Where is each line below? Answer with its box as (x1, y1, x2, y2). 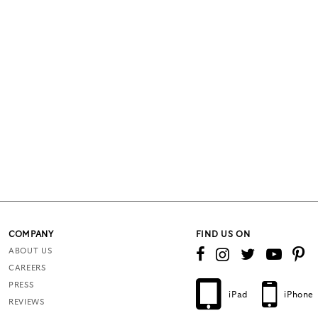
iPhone (284, 290, 314, 300)
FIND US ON (195, 230, 251, 239)
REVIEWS (9, 298, 45, 307)
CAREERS (9, 264, 46, 273)
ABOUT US (9, 247, 53, 256)
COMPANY (9, 230, 54, 239)
